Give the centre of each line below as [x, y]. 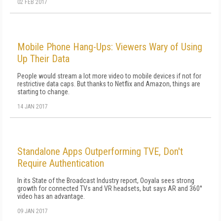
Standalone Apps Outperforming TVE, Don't [100, 151]
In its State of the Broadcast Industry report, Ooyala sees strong [106, 181]
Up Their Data [43, 59]
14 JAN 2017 [33, 107]
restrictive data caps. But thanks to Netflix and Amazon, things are [109, 84]
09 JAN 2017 [33, 211]
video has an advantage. [51, 196]
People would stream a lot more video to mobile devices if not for [109, 76]
